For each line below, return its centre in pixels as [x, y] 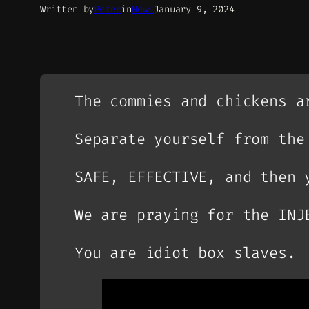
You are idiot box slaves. [185, 253]
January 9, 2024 [194, 10]
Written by [67, 10]
